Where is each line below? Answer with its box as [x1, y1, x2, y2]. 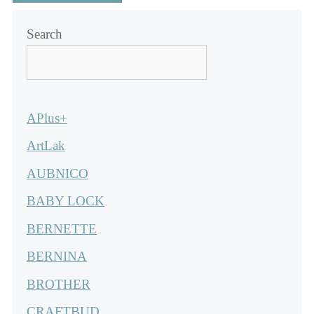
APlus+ [27, 110, 67, 125]
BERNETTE [27, 221, 97, 236]
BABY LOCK [27, 193, 104, 209]
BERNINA [27, 249, 87, 264]
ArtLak [27, 138, 65, 153]
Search [27, 26, 62, 41]
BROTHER [27, 276, 90, 292]
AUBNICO [27, 165, 88, 181]
